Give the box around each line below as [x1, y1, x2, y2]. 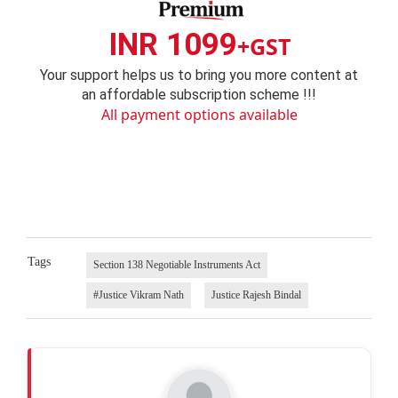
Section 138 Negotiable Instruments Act [92, 259, 260, 272]
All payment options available [100, 104, 298, 124]
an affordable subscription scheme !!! [82, 85, 316, 103]
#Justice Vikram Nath [92, 289, 184, 302]
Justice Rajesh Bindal [211, 289, 301, 302]
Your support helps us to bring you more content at [40, 66, 358, 84]
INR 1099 [107, 26, 237, 63]
